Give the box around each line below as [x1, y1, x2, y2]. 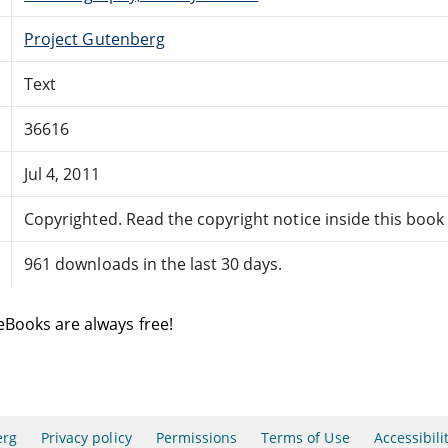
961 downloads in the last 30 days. [24, 252, 283, 275]
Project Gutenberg [24, 27, 165, 50]
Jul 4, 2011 [24, 162, 100, 185]
